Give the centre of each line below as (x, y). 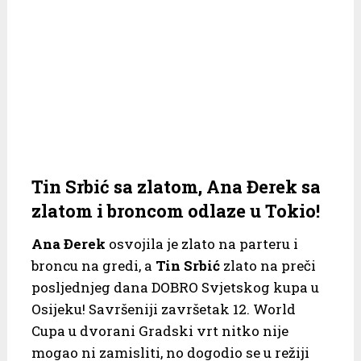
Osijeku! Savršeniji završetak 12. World (163, 309)
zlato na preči (268, 265)
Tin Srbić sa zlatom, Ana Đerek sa (176, 186)
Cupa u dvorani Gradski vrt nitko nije (160, 330)
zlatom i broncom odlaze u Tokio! (175, 210)
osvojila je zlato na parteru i (201, 243)
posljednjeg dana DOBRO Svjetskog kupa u (175, 287)
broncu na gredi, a (93, 265)
